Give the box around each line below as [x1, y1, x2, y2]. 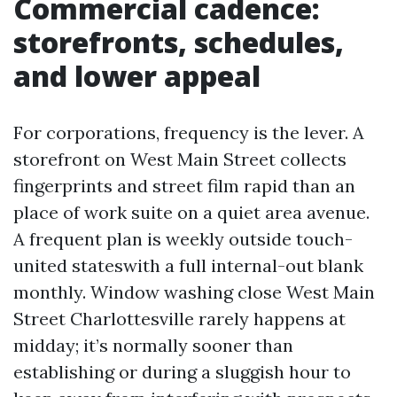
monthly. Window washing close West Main [13, 280, 375, 303]
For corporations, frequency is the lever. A [13, 121, 364, 144]
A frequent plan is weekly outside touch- [13, 227, 353, 250]
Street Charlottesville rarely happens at [13, 307, 346, 330]
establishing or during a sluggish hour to [13, 360, 351, 383]
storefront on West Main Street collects [13, 147, 346, 170]
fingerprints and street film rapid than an [13, 174, 355, 197]
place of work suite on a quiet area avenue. [13, 200, 370, 223]
